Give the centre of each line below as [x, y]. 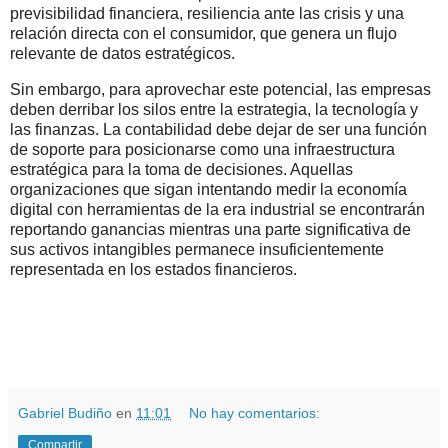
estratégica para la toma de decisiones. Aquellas [181, 169]
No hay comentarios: [255, 413]
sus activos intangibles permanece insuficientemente [197, 249]
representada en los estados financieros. [153, 269]
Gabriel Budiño [65, 413]
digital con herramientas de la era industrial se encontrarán [217, 209]
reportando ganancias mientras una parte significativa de [210, 229]
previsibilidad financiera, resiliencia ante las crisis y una [207, 13]
